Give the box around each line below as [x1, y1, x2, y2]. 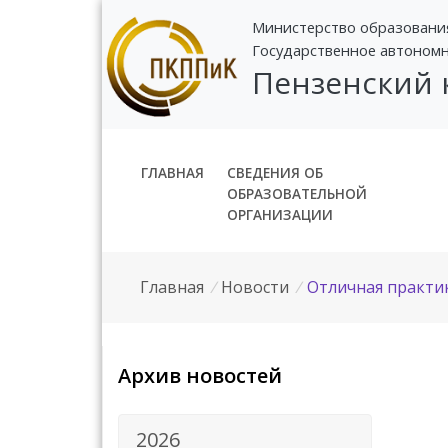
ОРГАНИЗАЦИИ [226, 204, 333, 224]
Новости [221, 275, 290, 298]
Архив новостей [118, 361, 282, 389]
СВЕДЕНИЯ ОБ [226, 162, 323, 182]
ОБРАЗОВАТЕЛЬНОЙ [226, 183, 367, 203]
